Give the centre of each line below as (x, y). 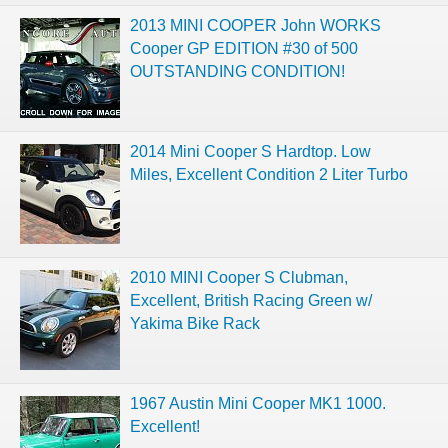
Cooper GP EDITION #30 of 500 (244, 48)
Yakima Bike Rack (195, 323)
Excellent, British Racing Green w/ (251, 300)
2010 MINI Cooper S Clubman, (239, 277)
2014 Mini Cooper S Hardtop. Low (250, 151)
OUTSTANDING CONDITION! (237, 71)
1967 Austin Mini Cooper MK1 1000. (258, 403)
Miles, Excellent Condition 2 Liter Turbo (269, 174)
